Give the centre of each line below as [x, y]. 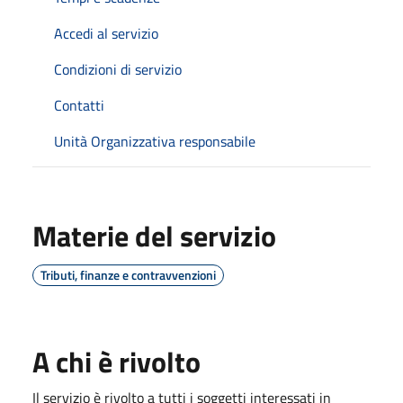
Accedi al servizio [106, 33]
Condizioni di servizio [118, 69]
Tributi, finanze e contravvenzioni [128, 274]
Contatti [79, 105]
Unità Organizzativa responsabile [155, 141]
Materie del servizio [154, 235]
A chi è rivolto [116, 361]
